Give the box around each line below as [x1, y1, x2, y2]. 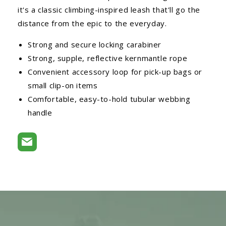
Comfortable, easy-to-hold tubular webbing [28, 93, 191, 104]
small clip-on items [28, 80, 98, 90]
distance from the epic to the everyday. [18, 18, 167, 28]
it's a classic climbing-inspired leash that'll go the [18, 4, 200, 15]
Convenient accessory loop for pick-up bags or [28, 66, 203, 77]
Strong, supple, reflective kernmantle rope [28, 52, 188, 63]
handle [28, 107, 52, 118]
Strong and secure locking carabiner [28, 39, 161, 49]
